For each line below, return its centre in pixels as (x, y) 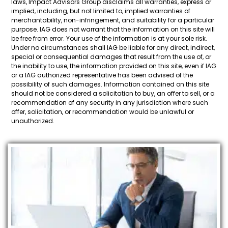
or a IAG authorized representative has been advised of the (102, 75)
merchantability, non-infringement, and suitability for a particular (113, 20)
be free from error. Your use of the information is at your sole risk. (109, 39)
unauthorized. (33, 121)
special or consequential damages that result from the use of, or (111, 57)
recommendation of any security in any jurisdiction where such (110, 103)
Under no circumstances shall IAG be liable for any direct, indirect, (113, 48)
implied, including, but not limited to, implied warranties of (101, 11)
